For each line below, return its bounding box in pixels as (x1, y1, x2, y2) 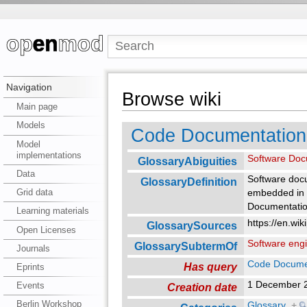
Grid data (16, 187, 53, 198)
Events (16, 280, 45, 291)
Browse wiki (121, 88, 221, 110)
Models (16, 120, 45, 131)
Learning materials (16, 206, 89, 217)
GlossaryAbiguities (137, 154, 237, 167)
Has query (183, 260, 237, 273)
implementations (16, 149, 82, 160)
